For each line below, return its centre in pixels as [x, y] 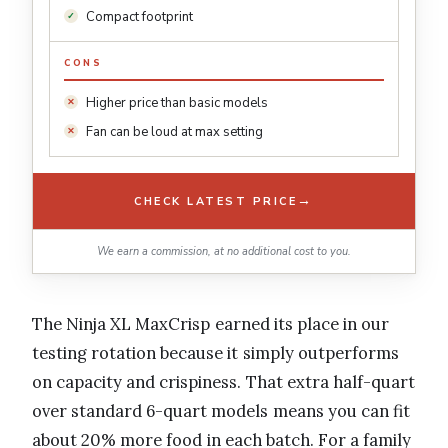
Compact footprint [139, 17]
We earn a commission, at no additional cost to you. [224, 252]
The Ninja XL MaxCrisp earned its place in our [211, 324]
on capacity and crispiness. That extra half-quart [223, 382]
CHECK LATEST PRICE [216, 201]
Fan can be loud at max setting [174, 132]
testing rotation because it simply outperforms [215, 353]
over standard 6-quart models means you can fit [221, 411]
